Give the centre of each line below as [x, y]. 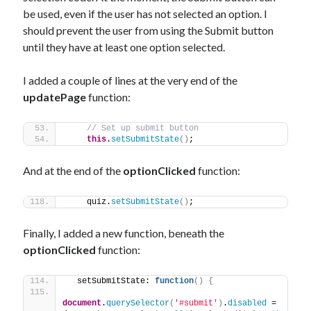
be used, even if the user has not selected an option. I [145, 14]
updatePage [55, 97]
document [82, 303]
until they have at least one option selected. [124, 47]
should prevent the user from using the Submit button [149, 30]
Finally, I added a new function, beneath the [124, 233]
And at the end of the [73, 170]
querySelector [138, 303]
